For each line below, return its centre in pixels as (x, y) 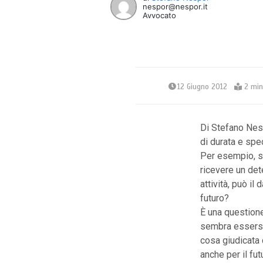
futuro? (214, 198)
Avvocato (160, 16)
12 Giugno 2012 (202, 87)
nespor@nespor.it (176, 7)
